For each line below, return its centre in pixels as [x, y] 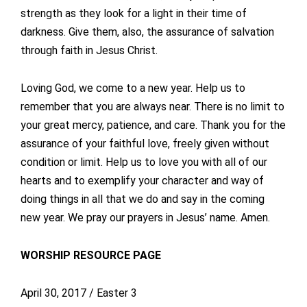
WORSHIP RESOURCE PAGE [91, 256]
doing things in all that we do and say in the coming [143, 199]
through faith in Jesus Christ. [89, 51]
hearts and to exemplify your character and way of [142, 181]
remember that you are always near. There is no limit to [152, 107]
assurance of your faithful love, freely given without [145, 144]
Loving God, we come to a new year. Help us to [133, 88]
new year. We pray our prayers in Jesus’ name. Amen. [145, 218]
